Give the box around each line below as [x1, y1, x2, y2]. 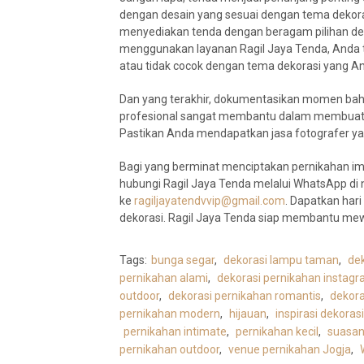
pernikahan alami [119, 271, 208, 285]
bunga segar [151, 253, 214, 267]
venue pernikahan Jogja [228, 343, 351, 357]
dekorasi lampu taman [223, 253, 339, 267]
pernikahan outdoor [119, 343, 219, 357]
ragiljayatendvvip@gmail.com [134, 194, 285, 208]
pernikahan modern [119, 307, 220, 321]
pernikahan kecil [236, 325, 318, 339]
